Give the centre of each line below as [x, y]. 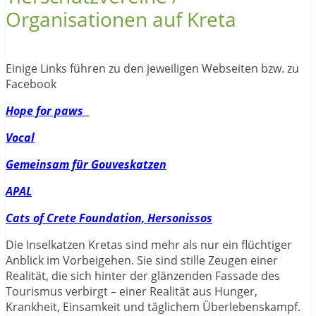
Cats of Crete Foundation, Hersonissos [109, 218]
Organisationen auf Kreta [121, 19]
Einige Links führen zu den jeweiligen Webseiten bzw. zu [152, 68]
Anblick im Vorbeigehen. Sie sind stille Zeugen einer [142, 260]
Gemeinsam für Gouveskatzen [86, 164]
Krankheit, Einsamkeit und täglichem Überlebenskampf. [153, 306]
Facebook [31, 84]
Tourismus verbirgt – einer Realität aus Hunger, [132, 291]
